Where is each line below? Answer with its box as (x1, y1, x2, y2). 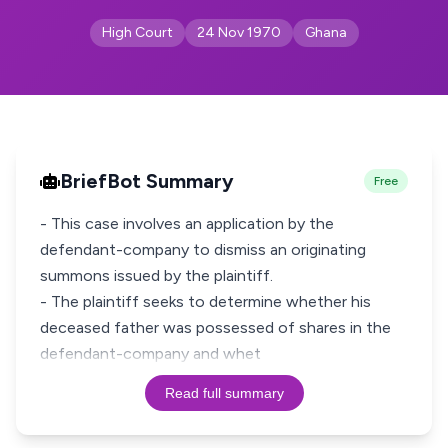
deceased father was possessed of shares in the (40, 318, 391, 337)
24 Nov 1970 (196, 24, 281, 41)
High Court (101, 24, 173, 41)
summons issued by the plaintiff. (40, 266, 273, 285)
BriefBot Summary (60, 169, 234, 193)
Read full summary (164, 385, 284, 401)
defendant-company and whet (40, 344, 261, 363)
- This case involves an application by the (40, 214, 334, 233)
